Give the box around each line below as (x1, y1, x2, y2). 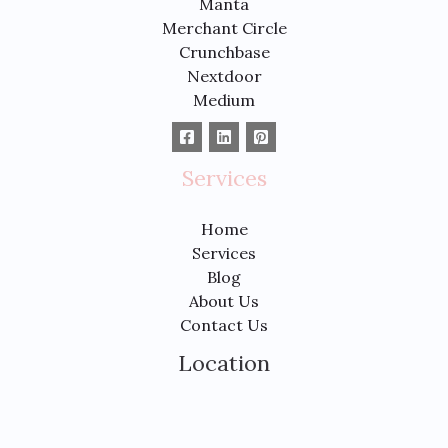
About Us (189, 290, 259, 311)
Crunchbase (178, 41, 270, 62)
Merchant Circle (161, 17, 287, 38)
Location (178, 348, 270, 377)
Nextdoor (186, 65, 262, 86)
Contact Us (180, 314, 268, 335)
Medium (193, 89, 255, 110)
